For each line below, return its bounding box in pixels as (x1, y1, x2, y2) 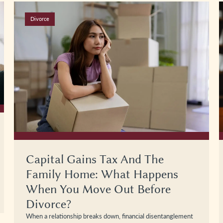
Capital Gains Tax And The (26, 152, 164, 166)
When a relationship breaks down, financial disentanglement (26, 211, 193, 221)
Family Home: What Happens (26, 167, 178, 181)
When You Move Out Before (26, 182, 171, 196)
